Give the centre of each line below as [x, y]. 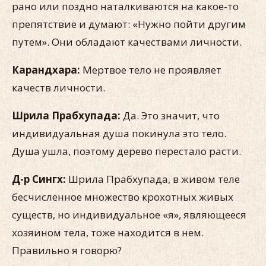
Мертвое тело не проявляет [152, 70]
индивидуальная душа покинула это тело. [119, 133]
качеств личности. [58, 88]
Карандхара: [47, 70]
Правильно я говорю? [67, 250]
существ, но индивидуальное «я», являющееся [129, 215]
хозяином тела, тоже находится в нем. [108, 232]
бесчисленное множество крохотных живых [123, 197]
